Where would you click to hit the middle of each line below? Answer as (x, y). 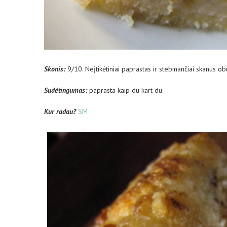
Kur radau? (60, 111)
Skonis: (55, 69)
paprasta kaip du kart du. (125, 90)
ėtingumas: (71, 90)
